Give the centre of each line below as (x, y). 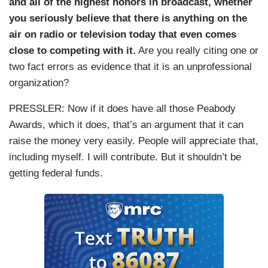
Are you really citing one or (197, 51)
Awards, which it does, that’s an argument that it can (126, 125)
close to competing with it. (72, 51)
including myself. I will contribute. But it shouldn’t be (125, 157)
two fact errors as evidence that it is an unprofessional (130, 67)
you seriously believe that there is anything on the (128, 19)
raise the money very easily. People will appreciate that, (134, 141)
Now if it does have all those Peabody (150, 109)
